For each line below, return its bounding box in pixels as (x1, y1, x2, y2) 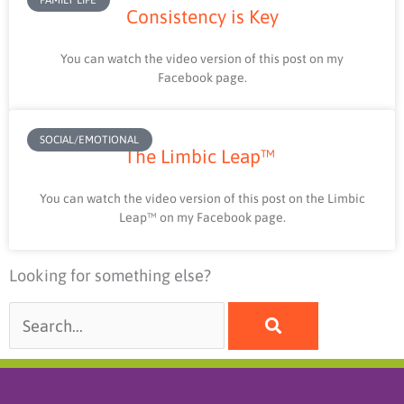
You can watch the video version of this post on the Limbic (39, 190, 365, 206)
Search (8, 301, 58, 321)
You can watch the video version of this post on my (60, 50, 344, 66)
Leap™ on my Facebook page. (118, 209, 286, 225)
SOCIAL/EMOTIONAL (40, 133, 140, 146)
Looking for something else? (9, 265, 211, 285)
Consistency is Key (125, 5, 279, 27)
